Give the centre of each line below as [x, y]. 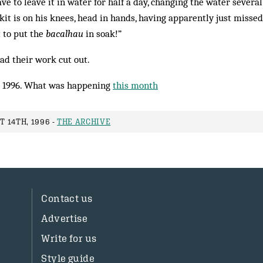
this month [135, 85]
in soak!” [102, 33]
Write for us [69, 238]
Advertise [65, 218]
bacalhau [65, 33]
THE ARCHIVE [84, 122]
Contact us [67, 198]
